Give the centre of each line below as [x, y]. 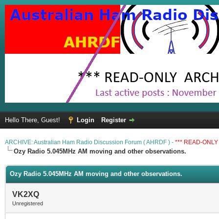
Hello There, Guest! [33, 120]
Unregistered [28, 203]
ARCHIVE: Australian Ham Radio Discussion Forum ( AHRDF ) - [90, 142]
